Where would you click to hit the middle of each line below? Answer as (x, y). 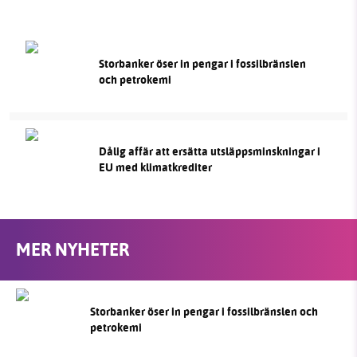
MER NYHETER (73, 250)
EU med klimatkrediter (155, 167)
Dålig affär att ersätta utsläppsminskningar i (209, 151)
